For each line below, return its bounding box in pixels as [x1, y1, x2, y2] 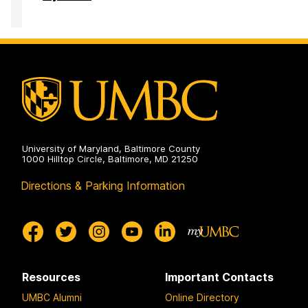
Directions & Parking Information [21, 179, 185, 193]
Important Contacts [165, 270, 274, 285]
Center [43, 9, 81, 23]
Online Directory [165, 291, 239, 303]
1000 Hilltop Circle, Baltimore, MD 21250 [22, 153, 198, 165]
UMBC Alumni [22, 291, 82, 303]
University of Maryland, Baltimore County [22, 143, 200, 155]
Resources [22, 270, 80, 285]
